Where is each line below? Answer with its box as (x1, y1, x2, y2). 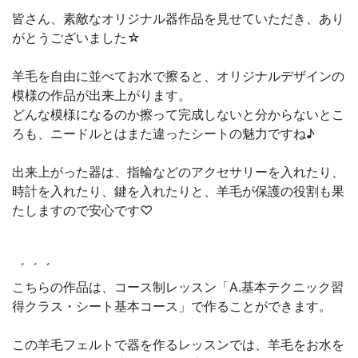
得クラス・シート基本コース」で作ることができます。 (12, 298, 332, 315)
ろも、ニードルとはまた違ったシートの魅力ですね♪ (12, 125, 315, 142)
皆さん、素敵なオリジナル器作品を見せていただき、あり (12, 10, 344, 27)
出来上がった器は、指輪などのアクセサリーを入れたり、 (12, 164, 344, 181)
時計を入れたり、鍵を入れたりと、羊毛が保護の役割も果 (12, 183, 344, 200)
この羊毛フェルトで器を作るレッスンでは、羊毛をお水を (12, 336, 344, 353)
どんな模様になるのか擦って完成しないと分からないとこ (12, 106, 344, 123)
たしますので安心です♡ (12, 202, 153, 219)
